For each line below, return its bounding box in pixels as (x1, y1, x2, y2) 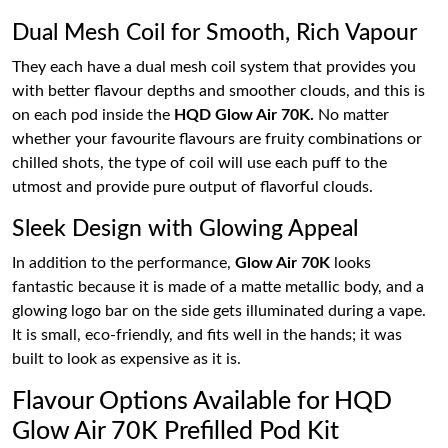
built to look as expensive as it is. (12, 350, 241, 367)
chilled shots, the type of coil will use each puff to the (12, 154, 387, 171)
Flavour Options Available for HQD (12, 388, 392, 414)
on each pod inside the (12, 106, 174, 123)
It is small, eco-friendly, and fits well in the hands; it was (12, 326, 402, 343)
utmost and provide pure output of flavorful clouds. (12, 178, 373, 195)
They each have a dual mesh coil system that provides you (12, 58, 416, 75)
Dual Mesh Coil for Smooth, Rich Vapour (12, 20, 417, 45)
